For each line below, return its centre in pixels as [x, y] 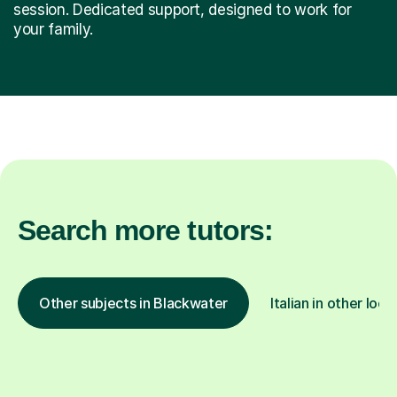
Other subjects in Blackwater [134, 303]
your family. [53, 29]
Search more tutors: [145, 230]
